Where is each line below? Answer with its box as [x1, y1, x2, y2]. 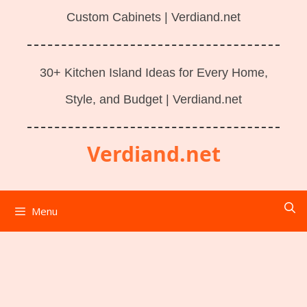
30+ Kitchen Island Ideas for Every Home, [39, 66, 268, 79]
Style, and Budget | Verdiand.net [65, 93, 242, 106]
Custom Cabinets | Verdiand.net [66, 10, 241, 24]
